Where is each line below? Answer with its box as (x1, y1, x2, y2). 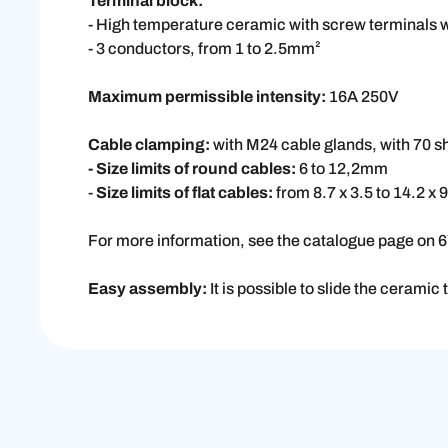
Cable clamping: (88, 136, 210, 154)
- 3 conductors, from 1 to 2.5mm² (88, 40, 321, 58)
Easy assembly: (88, 280, 207, 298)
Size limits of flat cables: (93, 184, 273, 202)
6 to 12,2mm (296, 160, 388, 178)
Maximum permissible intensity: (88, 88, 329, 106)
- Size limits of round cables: (88, 160, 296, 178)
